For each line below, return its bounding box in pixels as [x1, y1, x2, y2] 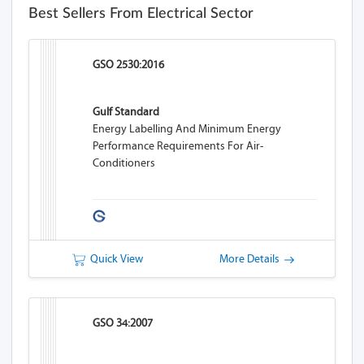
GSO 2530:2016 [93, 58, 165, 71]
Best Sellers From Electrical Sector [28, 6, 253, 21]
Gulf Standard [93, 105, 160, 119]
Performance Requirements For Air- [93, 139, 264, 153]
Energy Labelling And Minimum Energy [93, 122, 282, 136]
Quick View [85, 252, 143, 266]
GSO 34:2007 [93, 316, 154, 330]
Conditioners [93, 156, 156, 170]
